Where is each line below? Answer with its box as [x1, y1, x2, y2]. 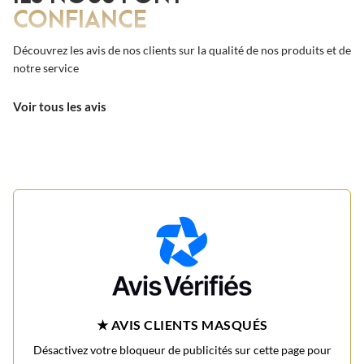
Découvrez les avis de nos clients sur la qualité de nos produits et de [13, 42, 351, 57]
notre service [13, 60, 79, 75]
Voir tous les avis [13, 98, 106, 114]
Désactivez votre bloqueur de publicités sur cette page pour [32, 343, 331, 357]
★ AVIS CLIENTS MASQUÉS [96, 317, 268, 333]
